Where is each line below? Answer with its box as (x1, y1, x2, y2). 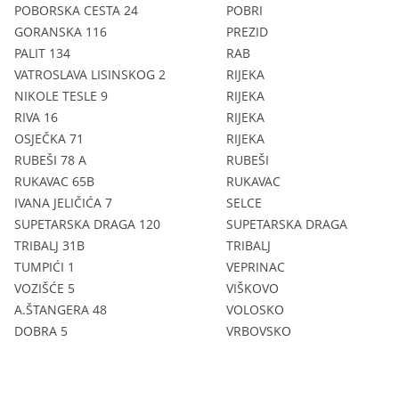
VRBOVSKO (226, 322, 291, 339)
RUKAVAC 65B (14, 172, 94, 190)
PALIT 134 (14, 44, 70, 61)
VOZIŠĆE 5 (14, 279, 75, 297)
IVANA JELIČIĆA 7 (14, 193, 112, 211)
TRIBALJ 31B (14, 236, 85, 254)
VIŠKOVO (226, 279, 279, 297)
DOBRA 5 (14, 322, 68, 339)
